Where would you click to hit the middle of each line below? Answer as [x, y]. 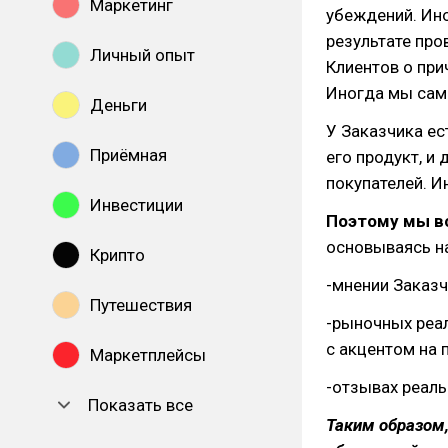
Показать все [140, 405]
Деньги [118, 105]
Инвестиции [136, 205]
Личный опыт [142, 55]
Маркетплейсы [148, 355]
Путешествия [141, 305]
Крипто [117, 255]
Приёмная [128, 155]
